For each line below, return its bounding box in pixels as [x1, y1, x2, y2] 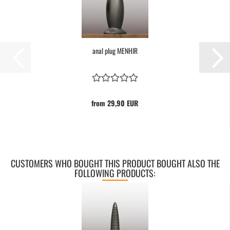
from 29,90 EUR [91, 98, 138, 108]
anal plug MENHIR [92, 45, 138, 56]
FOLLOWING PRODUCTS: [74, 166, 156, 180]
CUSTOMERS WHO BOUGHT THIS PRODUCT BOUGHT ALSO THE [10, 157, 220, 170]
